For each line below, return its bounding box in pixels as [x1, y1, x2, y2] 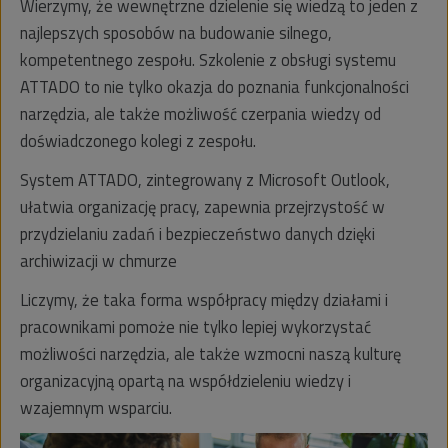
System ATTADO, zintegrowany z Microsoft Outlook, [20, 166, 390, 192]
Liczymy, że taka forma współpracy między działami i [20, 286, 388, 312]
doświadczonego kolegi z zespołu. [20, 127, 256, 153]
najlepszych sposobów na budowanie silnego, [20, 19, 332, 45]
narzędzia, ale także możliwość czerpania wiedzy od [20, 100, 381, 126]
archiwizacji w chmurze [20, 247, 177, 273]
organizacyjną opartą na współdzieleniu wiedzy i [20, 367, 351, 393]
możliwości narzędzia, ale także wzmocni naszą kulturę [20, 340, 401, 366]
